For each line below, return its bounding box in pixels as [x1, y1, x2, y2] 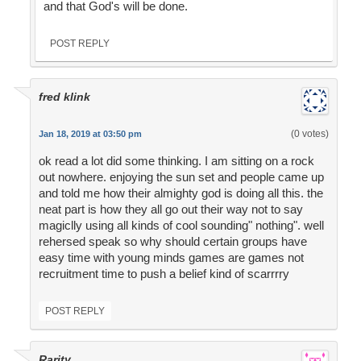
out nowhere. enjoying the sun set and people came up [38, 170, 324, 185]
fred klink [38, 90, 90, 104]
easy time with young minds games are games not [38, 251, 304, 265]
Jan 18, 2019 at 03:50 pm [38, 129, 142, 139]
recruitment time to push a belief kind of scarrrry [38, 267, 289, 281]
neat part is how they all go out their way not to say [38, 202, 303, 217]
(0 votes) [290, 128, 329, 140]
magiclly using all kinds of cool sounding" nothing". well [38, 218, 324, 233]
